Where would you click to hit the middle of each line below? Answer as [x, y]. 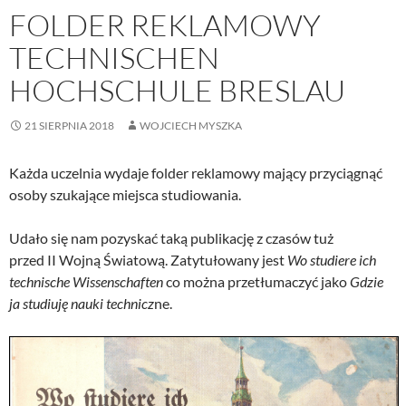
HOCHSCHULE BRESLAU [177, 90]
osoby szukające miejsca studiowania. [125, 194]
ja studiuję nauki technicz [82, 303]
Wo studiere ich [330, 259]
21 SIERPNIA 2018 [69, 125]
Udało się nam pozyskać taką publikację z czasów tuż [171, 237]
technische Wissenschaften [86, 281]
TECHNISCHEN [114, 57]
